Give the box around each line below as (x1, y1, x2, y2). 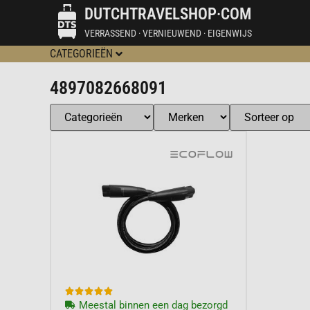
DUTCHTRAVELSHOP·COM (84, 4, 251, 24)
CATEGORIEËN (50, 47, 113, 60)
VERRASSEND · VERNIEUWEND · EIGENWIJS (84, 27, 252, 39)
